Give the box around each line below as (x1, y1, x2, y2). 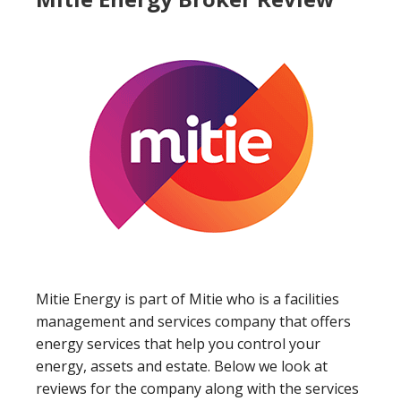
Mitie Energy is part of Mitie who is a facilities (36, 289, 339, 309)
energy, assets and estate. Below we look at (36, 356, 328, 376)
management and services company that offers (36, 311, 351, 331)
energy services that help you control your (36, 334, 320, 354)
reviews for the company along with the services (36, 379, 359, 398)
